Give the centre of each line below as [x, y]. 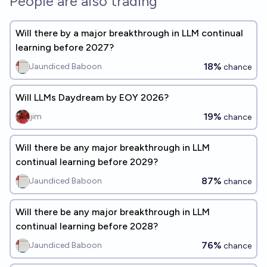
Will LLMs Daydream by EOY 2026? [92, 97]
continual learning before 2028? [87, 226]
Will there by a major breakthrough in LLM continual [129, 33]
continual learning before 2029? [87, 162]
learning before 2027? [65, 47]
